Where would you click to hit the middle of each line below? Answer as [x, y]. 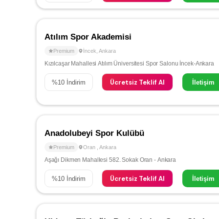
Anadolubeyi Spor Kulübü [94, 133]
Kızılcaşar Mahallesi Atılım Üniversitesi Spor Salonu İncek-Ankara [129, 64]
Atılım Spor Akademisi [88, 37]
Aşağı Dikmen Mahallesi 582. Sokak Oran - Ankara [110, 160]
